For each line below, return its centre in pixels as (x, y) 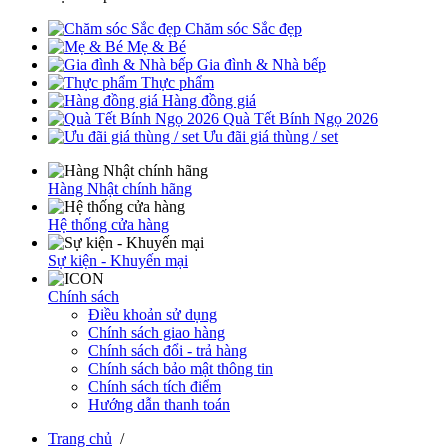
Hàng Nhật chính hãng (120, 188)
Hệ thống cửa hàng (108, 224)
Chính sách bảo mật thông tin (180, 368)
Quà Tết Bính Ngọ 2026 (300, 118)
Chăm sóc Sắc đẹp (243, 28)
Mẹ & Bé (156, 46)
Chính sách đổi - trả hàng (167, 350)
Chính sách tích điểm (154, 386)
